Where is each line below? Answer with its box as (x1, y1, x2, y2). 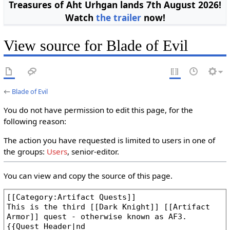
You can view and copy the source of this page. (3, 170, 172, 181)
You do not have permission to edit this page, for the (3, 105, 193, 116)
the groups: (3, 146, 47, 157)
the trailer (95, 11, 141, 24)
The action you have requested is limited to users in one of (3, 135, 215, 146)
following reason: (3, 116, 66, 127)
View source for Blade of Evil (3, 36, 188, 54)
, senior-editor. (67, 146, 119, 157)
